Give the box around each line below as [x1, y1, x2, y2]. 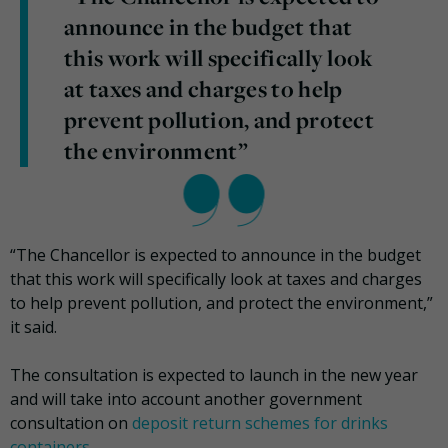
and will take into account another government [10, 388, 362, 411]
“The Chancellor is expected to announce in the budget [10, 244, 421, 267]
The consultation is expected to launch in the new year [10, 364, 418, 387]
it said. [10, 316, 57, 339]
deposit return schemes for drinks [132, 412, 388, 435]
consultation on [10, 412, 132, 435]
